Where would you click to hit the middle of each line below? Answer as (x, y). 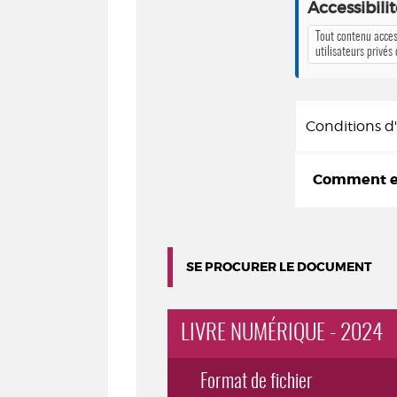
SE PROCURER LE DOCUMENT (279, 267)
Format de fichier (257, 382)
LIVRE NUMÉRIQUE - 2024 (282, 334)
